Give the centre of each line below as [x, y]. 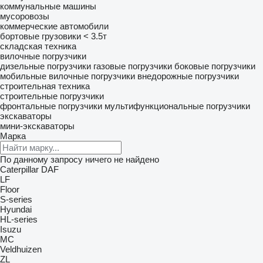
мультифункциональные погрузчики [177, 106]
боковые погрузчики [215, 66]
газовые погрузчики [133, 66]
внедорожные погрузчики [188, 76]
